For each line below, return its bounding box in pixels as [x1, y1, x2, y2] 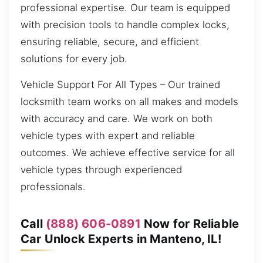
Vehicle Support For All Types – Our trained [21, 78, 220, 90]
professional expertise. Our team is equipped [21, 2, 230, 14]
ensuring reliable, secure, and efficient [21, 36, 199, 48]
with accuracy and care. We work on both [21, 112, 213, 124]
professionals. [21, 180, 86, 193]
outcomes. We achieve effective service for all [21, 146, 235, 159]
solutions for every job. [21, 53, 127, 65]
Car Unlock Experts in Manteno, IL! [21, 231, 221, 246]
